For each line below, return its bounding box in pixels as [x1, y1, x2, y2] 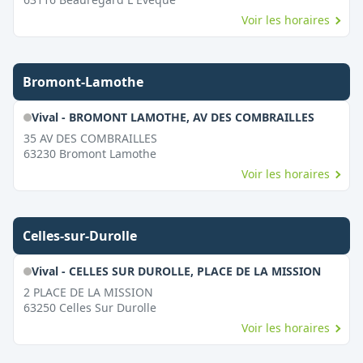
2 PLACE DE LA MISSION [23, 284, 153, 300]
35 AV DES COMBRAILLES [23, 130, 157, 146]
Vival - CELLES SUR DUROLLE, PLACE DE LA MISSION [31, 263, 321, 279]
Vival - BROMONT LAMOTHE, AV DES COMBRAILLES [31, 109, 314, 125]
